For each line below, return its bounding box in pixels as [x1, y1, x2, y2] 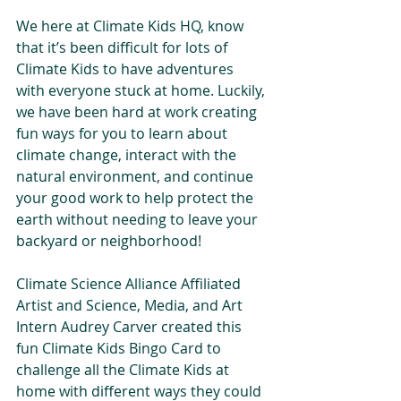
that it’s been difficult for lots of [16, 38, 231, 58]
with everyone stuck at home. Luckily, [16, 81, 269, 101]
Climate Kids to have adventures [16, 59, 241, 80]
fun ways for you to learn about [16, 124, 231, 144]
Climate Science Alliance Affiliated [16, 274, 244, 294]
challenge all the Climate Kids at [16, 360, 233, 380]
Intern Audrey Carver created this [16, 317, 245, 337]
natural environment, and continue [16, 166, 257, 187]
